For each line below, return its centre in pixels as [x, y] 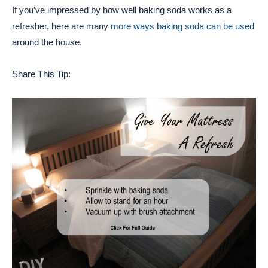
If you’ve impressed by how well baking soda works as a [122, 10]
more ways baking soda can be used [182, 26]
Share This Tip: [41, 74]
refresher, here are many [61, 26]
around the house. [47, 42]
